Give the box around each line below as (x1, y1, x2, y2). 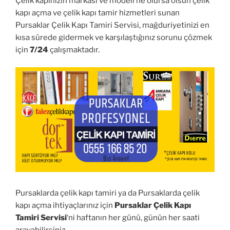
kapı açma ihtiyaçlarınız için (15, 201, 114, 210)
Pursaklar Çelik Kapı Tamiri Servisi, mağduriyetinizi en (15, 20, 209, 30)
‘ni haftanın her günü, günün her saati (67, 213, 200, 223)
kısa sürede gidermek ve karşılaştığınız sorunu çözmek (15, 32, 212, 42)
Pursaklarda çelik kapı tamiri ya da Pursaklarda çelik (15, 188, 200, 198)
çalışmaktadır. (48, 45, 100, 54)
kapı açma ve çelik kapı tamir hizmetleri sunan (15, 8, 180, 17)
